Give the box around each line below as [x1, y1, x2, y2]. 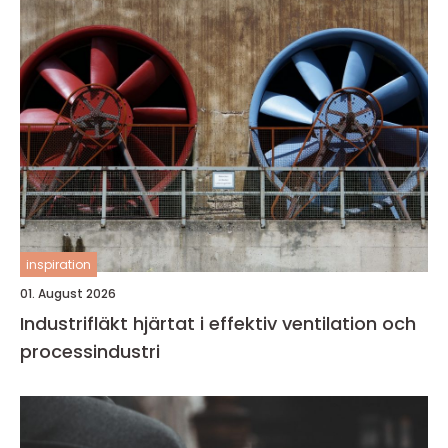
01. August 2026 [20, 285, 116, 302]
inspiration [26, 256, 91, 273]
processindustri [20, 339, 160, 364]
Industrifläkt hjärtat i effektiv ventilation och [20, 311, 133, 336]
